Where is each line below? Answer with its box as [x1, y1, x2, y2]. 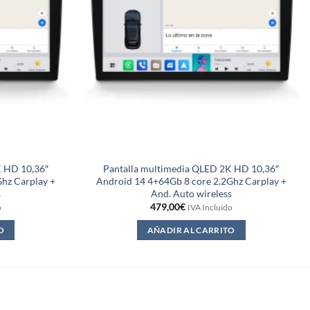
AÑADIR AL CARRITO [147, 225, 235, 235]
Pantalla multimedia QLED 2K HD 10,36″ [103, 162, 280, 174]
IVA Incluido [187, 203, 232, 212]
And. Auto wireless [150, 187, 232, 199]
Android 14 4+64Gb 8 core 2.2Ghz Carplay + [95, 174, 286, 187]
